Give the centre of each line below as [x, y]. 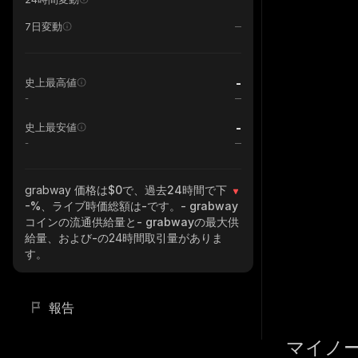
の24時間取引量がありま [160, 238]
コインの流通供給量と [81, 222]
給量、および [58, 238]
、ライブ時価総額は [91, 206]
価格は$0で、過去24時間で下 [152, 190]
